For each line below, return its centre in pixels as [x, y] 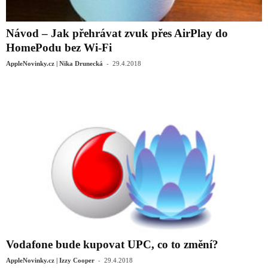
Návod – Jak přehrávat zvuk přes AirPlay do [117, 33]
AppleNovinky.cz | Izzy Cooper [50, 260]
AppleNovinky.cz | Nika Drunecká [54, 63]
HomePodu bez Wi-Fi [59, 47]
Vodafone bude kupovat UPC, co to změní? [112, 244]
